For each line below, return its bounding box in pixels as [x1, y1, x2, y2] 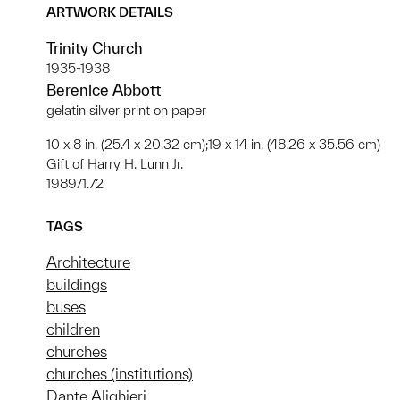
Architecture [46, 254, 130, 271]
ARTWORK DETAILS [46, 4, 173, 21]
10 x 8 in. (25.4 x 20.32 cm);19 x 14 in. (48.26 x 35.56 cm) [46, 137, 380, 153]
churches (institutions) [46, 365, 193, 383]
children [46, 321, 100, 338]
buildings [46, 276, 107, 294]
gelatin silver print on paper [46, 103, 206, 119]
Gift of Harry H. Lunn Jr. [46, 156, 183, 172]
